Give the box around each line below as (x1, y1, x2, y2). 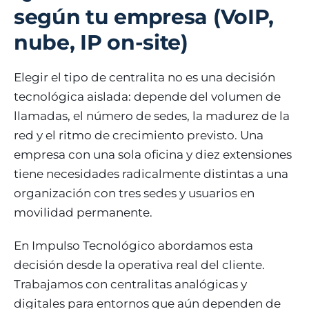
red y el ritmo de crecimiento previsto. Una (14, 128, 263, 142)
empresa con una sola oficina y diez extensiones (14, 148, 292, 161)
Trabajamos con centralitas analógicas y (14, 277, 247, 291)
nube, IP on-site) (14, 30, 188, 55)
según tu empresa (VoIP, (14, 4, 275, 30)
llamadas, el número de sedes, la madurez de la (14, 109, 290, 123)
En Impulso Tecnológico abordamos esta (14, 239, 253, 252)
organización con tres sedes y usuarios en (14, 186, 255, 200)
